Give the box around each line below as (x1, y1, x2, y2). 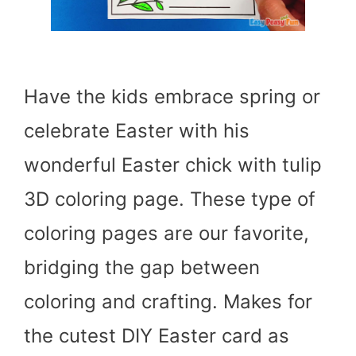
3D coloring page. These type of (24, 188, 315, 211)
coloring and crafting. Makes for (24, 290, 312, 313)
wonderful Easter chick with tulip (24, 153, 322, 176)
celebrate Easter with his (24, 119, 250, 142)
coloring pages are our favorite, (24, 222, 309, 245)
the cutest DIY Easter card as (24, 324, 289, 347)
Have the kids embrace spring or (24, 85, 320, 108)
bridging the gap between (24, 256, 260, 279)
